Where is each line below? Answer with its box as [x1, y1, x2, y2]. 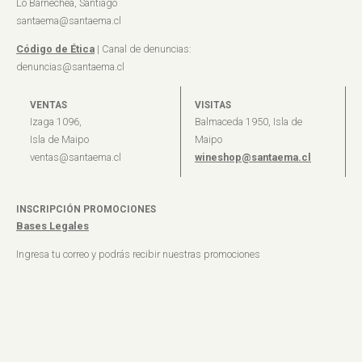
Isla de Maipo [30, 133, 89, 146]
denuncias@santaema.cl [16, 61, 124, 74]
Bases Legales [16, 220, 89, 233]
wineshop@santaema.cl [195, 151, 311, 164]
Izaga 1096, [30, 116, 82, 128]
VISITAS [195, 99, 231, 111]
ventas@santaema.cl [30, 151, 121, 164]
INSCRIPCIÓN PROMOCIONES [16, 203, 156, 215]
